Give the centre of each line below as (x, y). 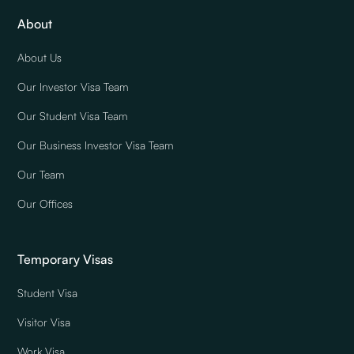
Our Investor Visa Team (73, 87)
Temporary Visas (66, 260)
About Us (40, 58)
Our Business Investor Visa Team (96, 145)
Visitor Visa (44, 322)
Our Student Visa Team (73, 116)
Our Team (41, 175)
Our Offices (45, 204)
